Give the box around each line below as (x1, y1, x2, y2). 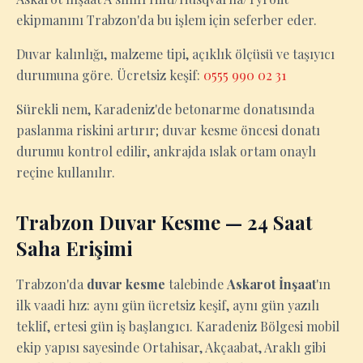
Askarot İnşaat (227, 275, 316, 293)
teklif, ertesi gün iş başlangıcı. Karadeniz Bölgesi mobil (16, 318, 340, 335)
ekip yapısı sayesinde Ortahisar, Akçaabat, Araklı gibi (16, 339, 326, 356)
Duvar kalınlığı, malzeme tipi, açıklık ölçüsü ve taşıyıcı (16, 45, 335, 62)
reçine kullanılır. (16, 164, 115, 181)
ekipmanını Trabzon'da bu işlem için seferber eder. (16, 11, 317, 28)
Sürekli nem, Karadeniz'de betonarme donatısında (16, 100, 314, 117)
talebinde (165, 275, 227, 293)
